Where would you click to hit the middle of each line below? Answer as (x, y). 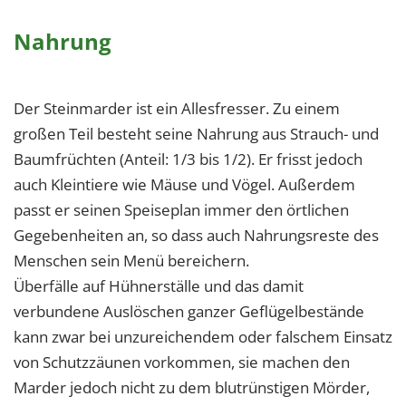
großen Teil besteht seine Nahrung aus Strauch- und (196, 134)
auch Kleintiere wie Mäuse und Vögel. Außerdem (184, 185)
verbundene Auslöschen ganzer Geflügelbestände (189, 312)
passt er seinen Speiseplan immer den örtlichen (181, 210)
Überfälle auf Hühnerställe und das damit (159, 286)
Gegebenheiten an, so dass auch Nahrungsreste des (196, 236)
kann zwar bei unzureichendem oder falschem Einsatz (203, 337)
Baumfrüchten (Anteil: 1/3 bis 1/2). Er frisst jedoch (188, 159)
